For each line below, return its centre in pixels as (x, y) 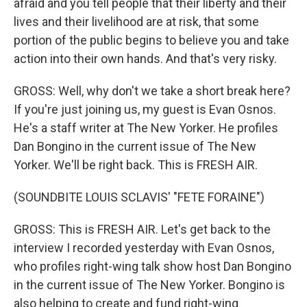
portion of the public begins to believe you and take (151, 40)
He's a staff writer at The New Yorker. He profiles (146, 128)
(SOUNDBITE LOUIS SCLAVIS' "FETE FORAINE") (139, 197)
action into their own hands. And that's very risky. (145, 59)
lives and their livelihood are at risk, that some (136, 22)
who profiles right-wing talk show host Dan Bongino (152, 266)
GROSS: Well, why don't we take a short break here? (152, 91)
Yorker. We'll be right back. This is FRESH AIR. (136, 165)
